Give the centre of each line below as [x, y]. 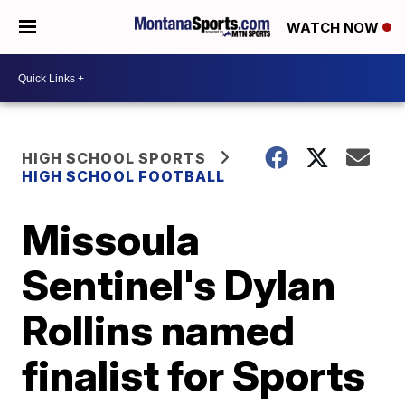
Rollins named [159, 330]
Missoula [111, 240]
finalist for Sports [194, 375]
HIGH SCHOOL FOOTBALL [124, 176]
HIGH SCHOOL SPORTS [114, 158]
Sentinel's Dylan [179, 285]
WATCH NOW [334, 28]
